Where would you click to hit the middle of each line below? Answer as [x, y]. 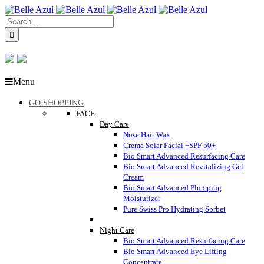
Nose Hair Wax [147, 135]
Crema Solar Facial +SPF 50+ [169, 146]
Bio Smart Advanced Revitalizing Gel [183, 167]
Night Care [117, 230]
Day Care [114, 124]
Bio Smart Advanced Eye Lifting [175, 252]
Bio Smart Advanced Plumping [172, 188]
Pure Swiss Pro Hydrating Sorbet [174, 209]
